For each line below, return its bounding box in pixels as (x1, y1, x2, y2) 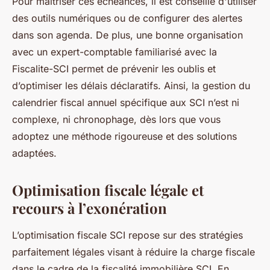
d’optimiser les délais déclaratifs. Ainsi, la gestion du (12, 80, 250, 92)
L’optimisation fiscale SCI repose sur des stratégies (12, 229, 243, 241)
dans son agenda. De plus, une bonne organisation (12, 29, 243, 41)
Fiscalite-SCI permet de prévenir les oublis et (12, 63, 216, 75)
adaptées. (12, 147, 57, 159)
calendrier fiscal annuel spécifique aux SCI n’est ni (12, 96, 239, 108)
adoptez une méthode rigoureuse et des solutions (12, 130, 237, 142)
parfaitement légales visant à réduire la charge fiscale (12, 246, 255, 258)
